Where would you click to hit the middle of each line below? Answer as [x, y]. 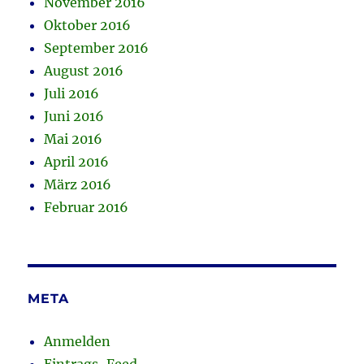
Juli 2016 [72, 94]
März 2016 [78, 185]
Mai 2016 [74, 139]
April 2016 [77, 162]
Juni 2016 [74, 117]
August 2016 [84, 71]
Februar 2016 [87, 208]
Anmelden [78, 342]
